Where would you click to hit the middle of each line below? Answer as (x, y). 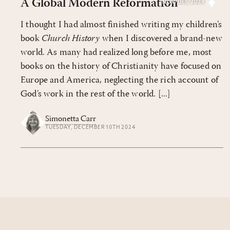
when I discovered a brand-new (161, 39)
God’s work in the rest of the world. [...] (96, 94)
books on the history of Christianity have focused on (121, 66)
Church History (71, 39)
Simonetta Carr (71, 119)
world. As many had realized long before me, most (116, 52)
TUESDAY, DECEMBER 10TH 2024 (90, 128)
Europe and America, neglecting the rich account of (119, 80)
